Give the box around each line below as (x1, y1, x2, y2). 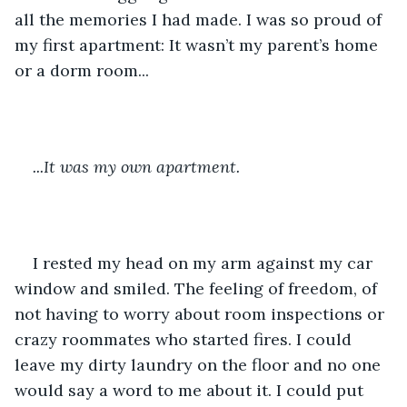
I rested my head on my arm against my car (33, 252, 377, 273)
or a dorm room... (15, 59, 154, 81)
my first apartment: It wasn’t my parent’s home (15, 34, 382, 55)
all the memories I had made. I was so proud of (15, 8, 386, 30)
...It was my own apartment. (33, 155, 240, 177)
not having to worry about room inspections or (15, 303, 389, 324)
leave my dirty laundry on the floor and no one (15, 353, 385, 375)
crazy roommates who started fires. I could (15, 328, 356, 350)
